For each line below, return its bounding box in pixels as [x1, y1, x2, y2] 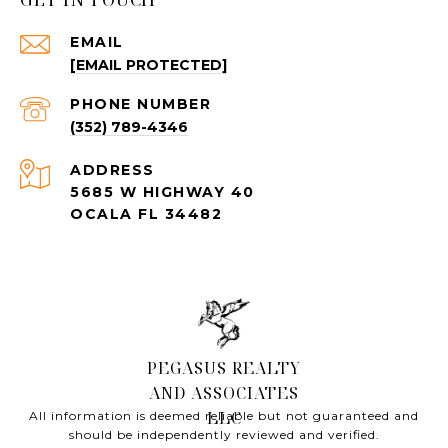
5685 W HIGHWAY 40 [70, 183, 255, 202]
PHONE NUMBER [70, 95, 211, 114]
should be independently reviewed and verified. [68, 427, 380, 443]
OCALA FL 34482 [70, 205, 222, 224]
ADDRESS [70, 161, 155, 180]
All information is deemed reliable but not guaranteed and [29, 408, 419, 424]
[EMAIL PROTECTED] [70, 56, 227, 75]
